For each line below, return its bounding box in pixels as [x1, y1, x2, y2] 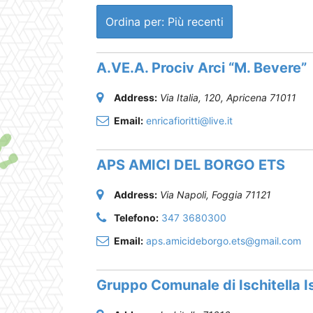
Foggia [212, 188, 242, 201]
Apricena [226, 91, 267, 103]
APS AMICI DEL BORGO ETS [96, 156, 285, 173]
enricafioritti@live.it [146, 114, 233, 126]
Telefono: [114, 211, 159, 224]
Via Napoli [160, 188, 206, 201]
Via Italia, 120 [160, 91, 221, 103]
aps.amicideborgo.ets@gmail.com [146, 234, 301, 247]
